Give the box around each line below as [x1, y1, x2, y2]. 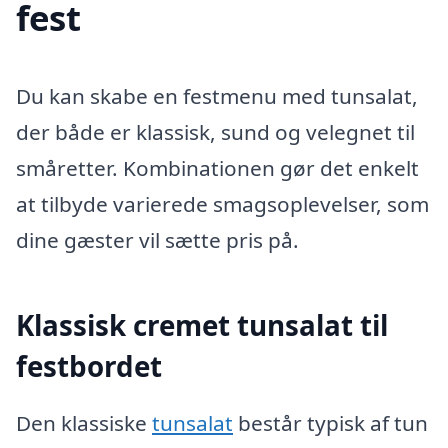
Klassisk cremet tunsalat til [16, 305, 388, 344]
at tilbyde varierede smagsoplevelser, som [16, 190, 429, 219]
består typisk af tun [233, 409, 428, 437]
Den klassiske [16, 409, 152, 437]
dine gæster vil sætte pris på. [16, 226, 299, 255]
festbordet [16, 346, 162, 385]
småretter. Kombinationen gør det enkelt [16, 154, 419, 183]
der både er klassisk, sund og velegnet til [16, 118, 415, 147]
